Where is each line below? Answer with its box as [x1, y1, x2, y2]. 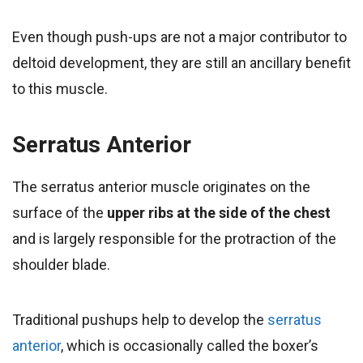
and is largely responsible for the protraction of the [12, 229, 336, 247]
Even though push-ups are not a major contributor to [12, 28, 347, 45]
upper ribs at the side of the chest [107, 203, 331, 221]
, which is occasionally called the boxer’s [61, 336, 318, 354]
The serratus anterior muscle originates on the [12, 177, 310, 195]
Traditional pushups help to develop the [12, 310, 267, 328]
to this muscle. [12, 79, 108, 97]
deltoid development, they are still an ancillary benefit [12, 53, 351, 71]
